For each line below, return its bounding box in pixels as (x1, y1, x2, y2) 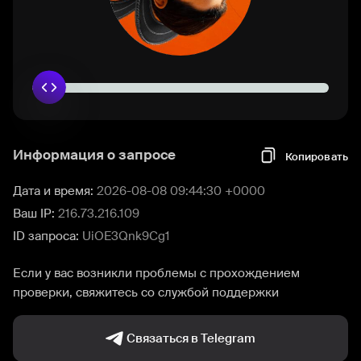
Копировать (284, 149, 348, 164)
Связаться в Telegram (127, 330, 255, 346)
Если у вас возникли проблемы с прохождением (13, 265, 300, 281)
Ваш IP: (13, 205, 58, 222)
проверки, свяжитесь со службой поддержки (13, 284, 279, 301)
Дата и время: (13, 183, 97, 199)
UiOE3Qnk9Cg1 (82, 228, 170, 244)
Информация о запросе (13, 146, 176, 164)
